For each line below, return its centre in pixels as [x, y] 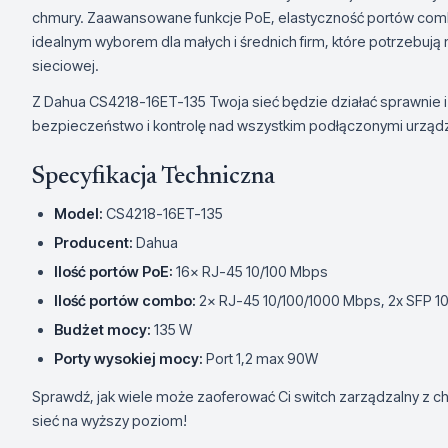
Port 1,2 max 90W [260, 358]
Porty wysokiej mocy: [128, 358]
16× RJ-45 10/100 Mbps [250, 271]
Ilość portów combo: [125, 300]
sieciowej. [65, 65]
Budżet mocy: [102, 329]
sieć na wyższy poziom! [109, 420]
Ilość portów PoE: [113, 271]
